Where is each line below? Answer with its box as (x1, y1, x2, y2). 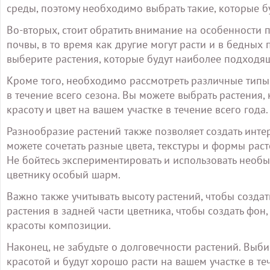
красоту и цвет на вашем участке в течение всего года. (7, 102, 268, 116)
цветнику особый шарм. (7, 168, 121, 181)
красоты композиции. (7, 218, 111, 232)
